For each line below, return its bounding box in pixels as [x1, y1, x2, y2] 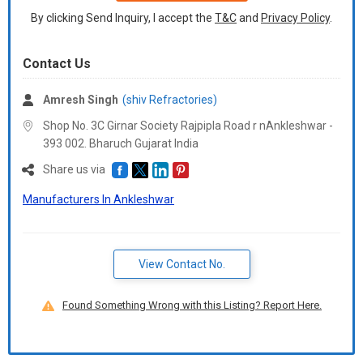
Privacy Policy [261, 11, 330, 24]
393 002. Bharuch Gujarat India [43, 137, 199, 150]
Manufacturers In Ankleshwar [23, 193, 174, 207]
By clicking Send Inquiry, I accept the [31, 11, 215, 24]
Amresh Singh [43, 93, 118, 106]
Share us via [43, 163, 108, 176]
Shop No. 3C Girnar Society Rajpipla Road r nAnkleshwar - [43, 119, 333, 132]
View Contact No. [138, 258, 225, 271]
